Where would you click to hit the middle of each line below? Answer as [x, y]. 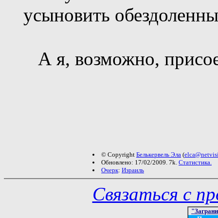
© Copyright [119, 154]
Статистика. [195, 162]
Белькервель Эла [159, 154]
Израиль [133, 170]
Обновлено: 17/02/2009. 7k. [140, 162]
